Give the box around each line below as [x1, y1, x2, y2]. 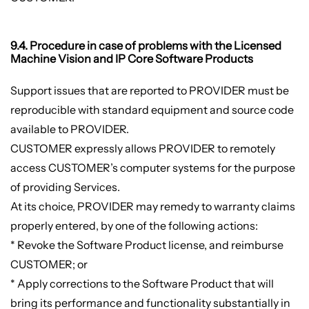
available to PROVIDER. [10, 121, 129, 136]
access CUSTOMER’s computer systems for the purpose [10, 160, 295, 175]
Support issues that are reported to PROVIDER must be [10, 83, 289, 97]
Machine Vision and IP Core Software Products [10, 51, 253, 66]
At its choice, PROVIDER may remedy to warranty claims [10, 199, 295, 213]
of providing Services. [10, 179, 120, 194]
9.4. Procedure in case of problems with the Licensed [10, 38, 281, 52]
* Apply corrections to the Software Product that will [10, 276, 274, 290]
